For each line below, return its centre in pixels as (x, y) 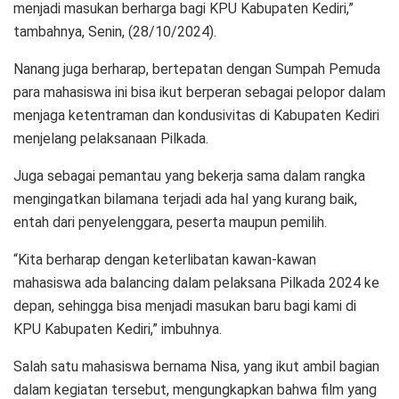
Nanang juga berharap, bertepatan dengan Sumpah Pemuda (197, 69)
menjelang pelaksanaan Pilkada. (111, 139)
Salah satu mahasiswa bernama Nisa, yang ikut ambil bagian (196, 367)
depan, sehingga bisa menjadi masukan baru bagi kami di (185, 306)
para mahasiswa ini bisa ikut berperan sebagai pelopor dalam (199, 93)
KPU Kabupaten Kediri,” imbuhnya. (118, 330)
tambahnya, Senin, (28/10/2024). (115, 32)
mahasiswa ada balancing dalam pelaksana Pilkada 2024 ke (196, 283)
